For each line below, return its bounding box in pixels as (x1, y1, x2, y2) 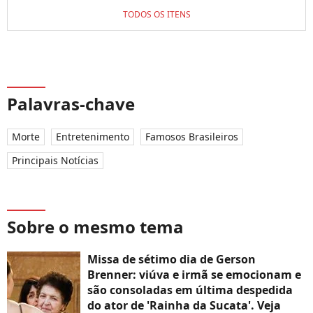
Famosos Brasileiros (145, 130, 238, 144)
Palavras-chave (7, 92, 135, 116)
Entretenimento (56, 130, 129, 144)
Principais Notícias (12, 154, 99, 168)
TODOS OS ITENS (122, 8, 191, 21)
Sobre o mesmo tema (7, 215, 184, 239)
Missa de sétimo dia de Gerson (87, 252, 256, 268)
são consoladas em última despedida (87, 282, 293, 298)
